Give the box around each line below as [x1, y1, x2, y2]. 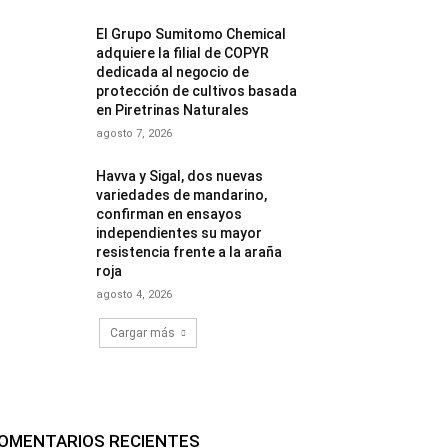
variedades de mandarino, [96, 186, 268, 203]
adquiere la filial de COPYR [96, 44, 270, 61]
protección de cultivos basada [96, 82, 298, 99]
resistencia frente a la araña [96, 243, 283, 260]
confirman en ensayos [96, 205, 243, 222]
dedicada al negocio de [96, 63, 250, 80]
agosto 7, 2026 [96, 126, 173, 140]
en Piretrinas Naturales [96, 101, 250, 118]
